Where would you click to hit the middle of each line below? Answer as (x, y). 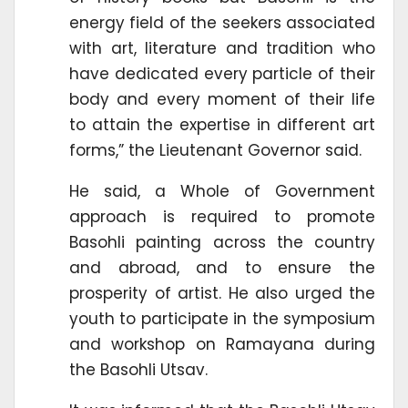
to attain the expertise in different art (222, 124)
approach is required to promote (222, 216)
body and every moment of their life (222, 99)
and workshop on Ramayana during (222, 344)
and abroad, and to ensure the (222, 267)
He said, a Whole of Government (222, 191)
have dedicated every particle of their (222, 73)
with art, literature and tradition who (222, 48)
